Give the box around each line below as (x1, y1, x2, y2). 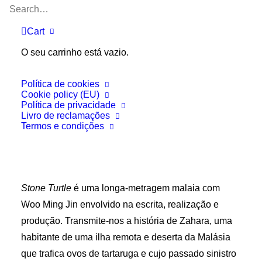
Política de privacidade (21, 100, 116, 110)
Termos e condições (21, 121, 104, 131)
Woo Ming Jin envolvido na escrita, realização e (21, 199, 219, 209)
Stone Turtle (21, 183, 71, 193)
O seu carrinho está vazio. (21, 47, 129, 57)
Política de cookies (21, 79, 99, 89)
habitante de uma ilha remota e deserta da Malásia (21, 232, 230, 242)
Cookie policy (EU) (21, 89, 99, 99)
